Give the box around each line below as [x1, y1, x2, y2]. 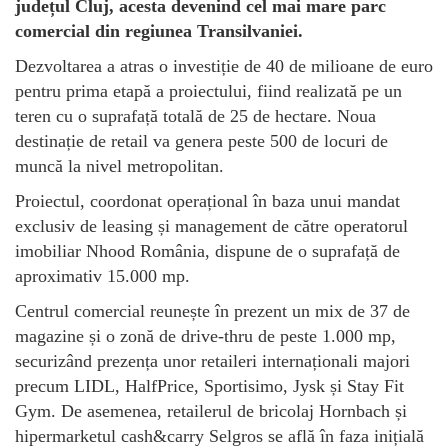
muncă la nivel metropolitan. [15, 155, 224, 176]
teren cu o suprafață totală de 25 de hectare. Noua [15, 105, 376, 126]
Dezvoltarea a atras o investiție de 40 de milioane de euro [15, 55, 433, 76]
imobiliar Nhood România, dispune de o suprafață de [15, 240, 400, 261]
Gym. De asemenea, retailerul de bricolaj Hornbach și [15, 400, 407, 421]
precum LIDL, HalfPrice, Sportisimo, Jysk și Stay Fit [15, 375, 404, 396]
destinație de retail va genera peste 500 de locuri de [15, 130, 388, 151]
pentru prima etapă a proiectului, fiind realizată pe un [15, 80, 402, 101]
